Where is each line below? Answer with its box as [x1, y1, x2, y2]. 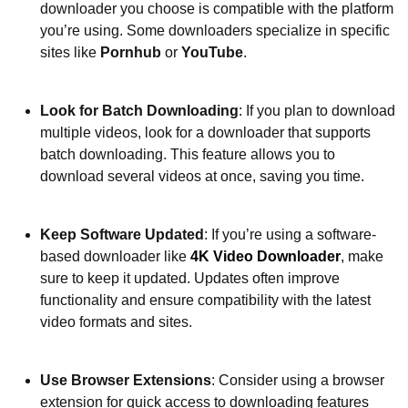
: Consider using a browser [211, 372, 384, 388]
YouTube [181, 44, 243, 60]
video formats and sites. [40, 313, 192, 330]
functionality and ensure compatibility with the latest [40, 291, 371, 308]
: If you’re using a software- [204, 226, 376, 242]
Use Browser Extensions [40, 372, 211, 388]
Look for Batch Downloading [40, 102, 239, 118]
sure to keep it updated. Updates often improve [40, 270, 340, 286]
